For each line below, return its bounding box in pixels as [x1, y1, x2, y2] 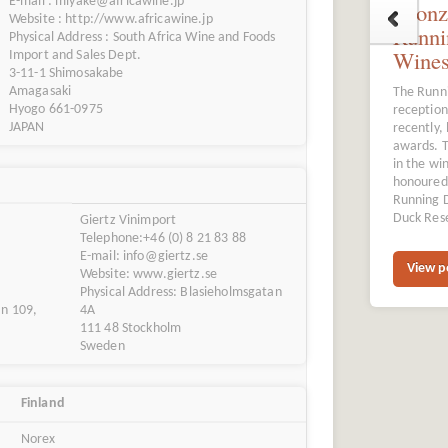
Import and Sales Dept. [8, 48, 142, 64]
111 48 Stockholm [79, 321, 182, 337]
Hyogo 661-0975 [8, 102, 103, 118]
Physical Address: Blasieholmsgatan [79, 285, 282, 301]
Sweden [79, 339, 125, 355]
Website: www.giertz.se [79, 267, 218, 283]
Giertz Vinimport [79, 213, 177, 229]
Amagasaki [8, 84, 72, 100]
